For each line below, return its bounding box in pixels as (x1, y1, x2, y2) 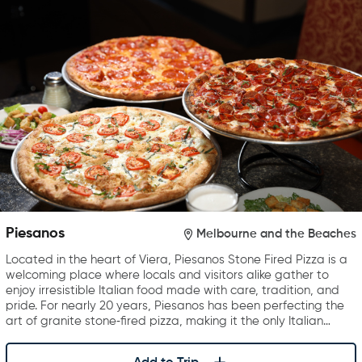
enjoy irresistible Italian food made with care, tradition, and (6, 284, 339, 297)
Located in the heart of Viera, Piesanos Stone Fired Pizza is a (6, 254, 347, 267)
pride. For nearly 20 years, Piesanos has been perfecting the (6, 300, 344, 313)
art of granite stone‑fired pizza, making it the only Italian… (6, 315, 330, 328)
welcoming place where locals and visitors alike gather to (6, 269, 329, 282)
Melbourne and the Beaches (196, 227, 356, 240)
